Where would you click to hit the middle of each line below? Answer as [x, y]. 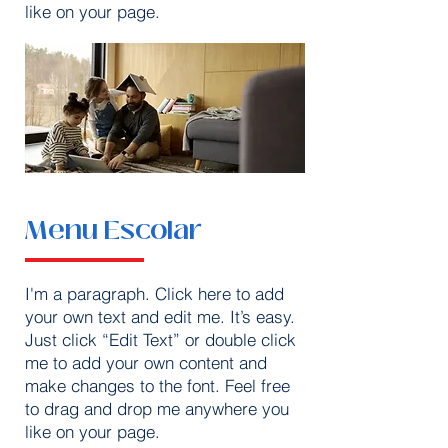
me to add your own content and [146, 362]
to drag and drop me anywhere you [157, 408]
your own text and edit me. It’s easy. [160, 316]
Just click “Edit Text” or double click [160, 339]
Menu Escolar [113, 230]
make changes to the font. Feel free [157, 385]
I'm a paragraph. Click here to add [154, 293]
